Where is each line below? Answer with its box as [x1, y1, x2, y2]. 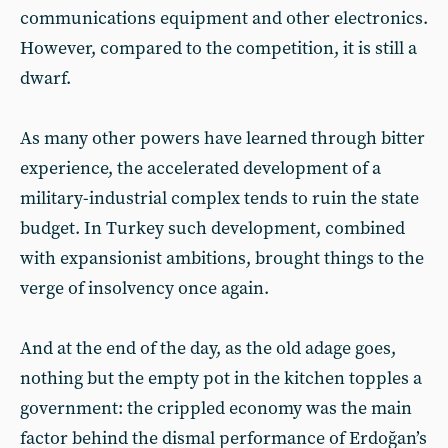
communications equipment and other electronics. [20, 7, 428, 30]
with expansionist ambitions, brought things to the [20, 247, 424, 270]
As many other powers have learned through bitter [20, 127, 425, 150]
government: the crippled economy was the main [20, 397, 412, 420]
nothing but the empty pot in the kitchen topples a [20, 367, 422, 390]
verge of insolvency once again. [20, 277, 269, 300]
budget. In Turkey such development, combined [20, 217, 405, 240]
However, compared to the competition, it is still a [20, 37, 417, 60]
